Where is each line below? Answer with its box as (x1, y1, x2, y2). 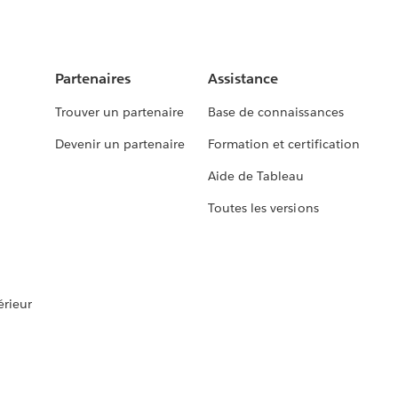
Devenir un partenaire (54, 136, 186, 153)
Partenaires (54, 69, 131, 89)
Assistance (208, 69, 279, 89)
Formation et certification (208, 136, 360, 153)
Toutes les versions (208, 200, 319, 217)
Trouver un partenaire (54, 104, 185, 121)
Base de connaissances (208, 104, 344, 121)
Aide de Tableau (208, 168, 305, 185)
